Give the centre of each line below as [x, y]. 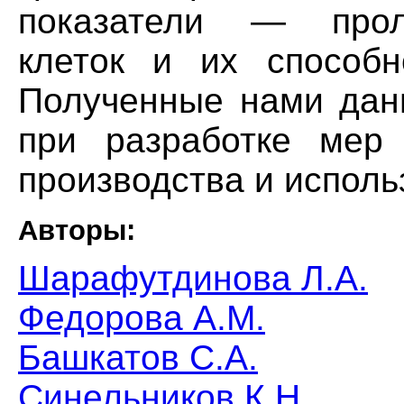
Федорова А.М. [142, 317]
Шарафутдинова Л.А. [193, 278]
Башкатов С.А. [138, 357]
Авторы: [77, 230]
